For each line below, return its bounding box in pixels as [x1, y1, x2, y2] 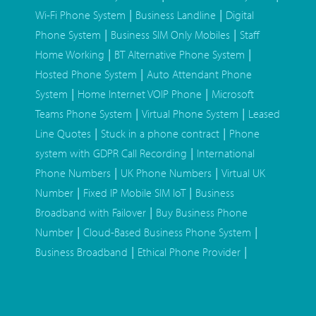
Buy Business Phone [156, 205, 248, 220]
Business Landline [135, 8, 216, 23]
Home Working [35, 47, 104, 62]
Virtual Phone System [142, 107, 238, 121]
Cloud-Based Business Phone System [83, 225, 251, 240]
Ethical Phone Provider [138, 245, 241, 260]
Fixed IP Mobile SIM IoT [83, 186, 186, 200]
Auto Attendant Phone [147, 67, 252, 82]
